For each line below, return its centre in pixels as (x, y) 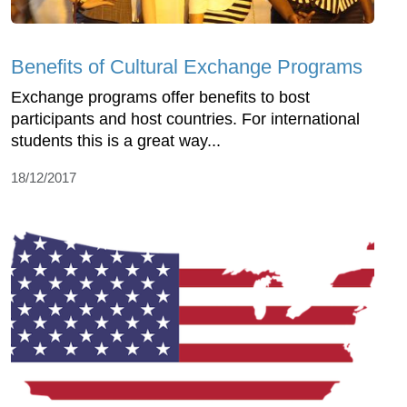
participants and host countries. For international (185, 119)
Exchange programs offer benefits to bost (160, 97)
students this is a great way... (116, 140)
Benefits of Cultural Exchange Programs (187, 66)
